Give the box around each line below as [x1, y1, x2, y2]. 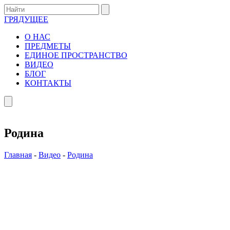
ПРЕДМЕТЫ [25, 42, 71, 50]
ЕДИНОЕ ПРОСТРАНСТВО [25, 51, 127, 60]
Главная [4, 150, 32, 159]
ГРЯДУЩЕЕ [4, 15, 48, 24]
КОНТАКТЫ [25, 79, 71, 87]
